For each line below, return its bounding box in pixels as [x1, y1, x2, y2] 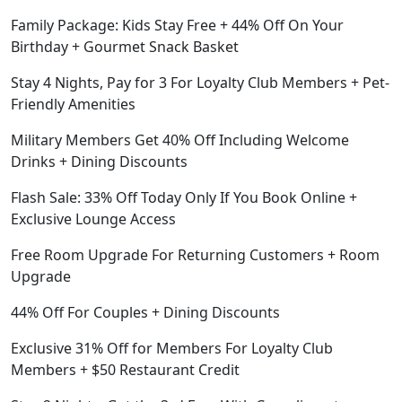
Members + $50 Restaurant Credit [11, 359, 240, 380]
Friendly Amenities [11, 93, 135, 114]
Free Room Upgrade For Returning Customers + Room [11, 244, 380, 265]
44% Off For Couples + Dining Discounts [11, 301, 280, 322]
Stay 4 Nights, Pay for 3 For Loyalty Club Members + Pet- [11, 72, 389, 92]
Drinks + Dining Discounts [11, 151, 188, 171]
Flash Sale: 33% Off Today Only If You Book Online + [11, 187, 357, 207]
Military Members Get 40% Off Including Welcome [11, 129, 349, 150]
